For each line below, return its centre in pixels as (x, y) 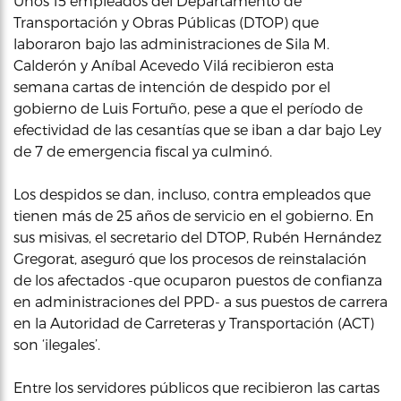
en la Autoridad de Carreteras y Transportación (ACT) (194, 323)
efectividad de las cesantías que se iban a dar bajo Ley (197, 129)
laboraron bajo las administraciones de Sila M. (171, 43)
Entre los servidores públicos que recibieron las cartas (196, 387)
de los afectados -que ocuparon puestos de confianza (198, 280)
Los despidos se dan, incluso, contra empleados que (192, 194)
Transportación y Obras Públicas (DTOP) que (166, 22)
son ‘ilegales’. (57, 344)
